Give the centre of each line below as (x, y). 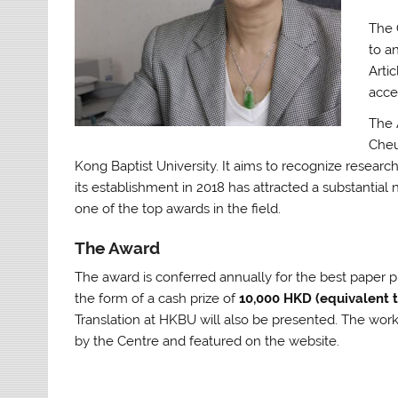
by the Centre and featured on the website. (207, 342)
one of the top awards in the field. (178, 209)
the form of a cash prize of (157, 299)
